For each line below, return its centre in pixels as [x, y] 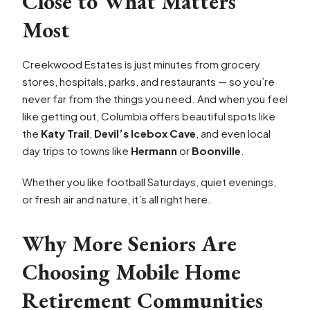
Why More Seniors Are [129, 244]
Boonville [216, 151]
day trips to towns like [76, 151]
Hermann [154, 151]
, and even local [233, 133]
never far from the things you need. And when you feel [155, 99]
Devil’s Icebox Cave [145, 133]
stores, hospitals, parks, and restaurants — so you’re [148, 81]
